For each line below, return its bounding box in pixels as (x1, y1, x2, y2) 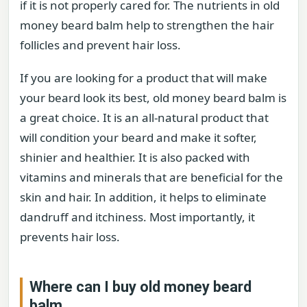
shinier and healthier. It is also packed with (20, 149, 250, 165)
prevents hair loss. (20, 228, 120, 245)
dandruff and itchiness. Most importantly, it (20, 208, 255, 225)
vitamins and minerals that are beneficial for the (20, 169, 283, 185)
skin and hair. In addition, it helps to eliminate (20, 188, 267, 205)
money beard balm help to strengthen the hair (20, 17, 274, 34)
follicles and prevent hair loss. (20, 37, 181, 53)
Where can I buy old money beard (29, 278, 251, 295)
